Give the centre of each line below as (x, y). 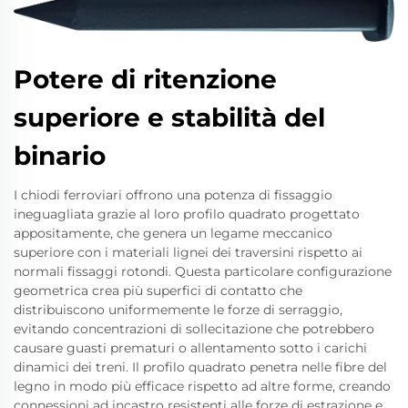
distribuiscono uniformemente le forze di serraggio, (178, 310)
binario (60, 156)
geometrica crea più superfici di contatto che (158, 291)
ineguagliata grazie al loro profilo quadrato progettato (187, 214)
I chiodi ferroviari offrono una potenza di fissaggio (173, 195)
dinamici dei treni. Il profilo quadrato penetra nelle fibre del (200, 367)
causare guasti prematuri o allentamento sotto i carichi (190, 348)
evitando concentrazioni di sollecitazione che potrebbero (194, 329)
